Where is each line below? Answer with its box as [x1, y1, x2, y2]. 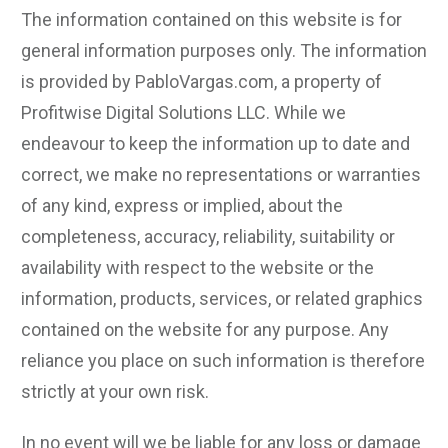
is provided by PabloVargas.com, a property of [21, 71, 382, 92]
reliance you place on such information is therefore [21, 350, 425, 371]
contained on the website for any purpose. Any [21, 319, 389, 340]
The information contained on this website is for [21, 9, 402, 30]
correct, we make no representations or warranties [21, 164, 421, 185]
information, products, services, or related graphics [21, 288, 423, 309]
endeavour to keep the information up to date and [21, 133, 410, 154]
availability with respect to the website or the [21, 257, 374, 278]
